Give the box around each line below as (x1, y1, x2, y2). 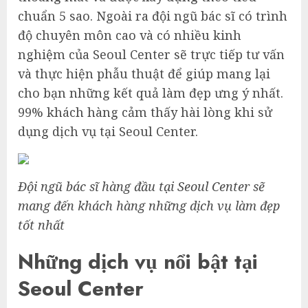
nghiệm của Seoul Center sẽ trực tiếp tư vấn (18, 46, 285, 63)
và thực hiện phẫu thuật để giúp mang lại (18, 65, 270, 82)
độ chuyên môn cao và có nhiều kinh (18, 27, 241, 44)
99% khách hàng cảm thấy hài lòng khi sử (18, 104, 272, 121)
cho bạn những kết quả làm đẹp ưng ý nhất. (18, 85, 283, 102)
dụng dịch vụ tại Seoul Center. (18, 123, 198, 140)
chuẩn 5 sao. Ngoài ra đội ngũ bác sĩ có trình (18, 8, 287, 25)
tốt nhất (18, 217, 65, 234)
